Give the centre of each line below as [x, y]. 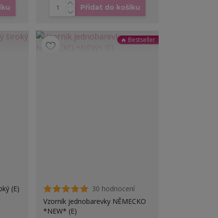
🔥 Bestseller [138, 40]
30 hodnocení [114, 189]
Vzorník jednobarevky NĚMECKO [95, 201]
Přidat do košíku [110, 8]
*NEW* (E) [60, 211]
